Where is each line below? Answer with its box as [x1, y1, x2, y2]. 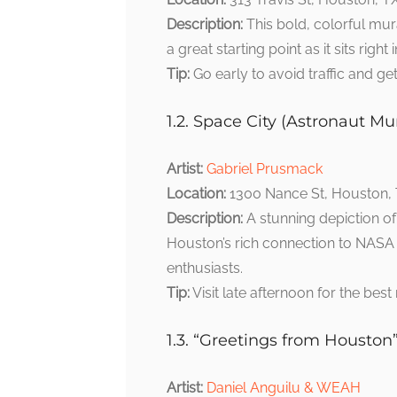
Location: [167, 185, 226, 203]
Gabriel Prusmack [206, 160, 323, 178]
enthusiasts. [167, 260, 243, 277]
